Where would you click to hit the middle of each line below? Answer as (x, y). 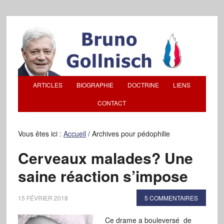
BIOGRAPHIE (95, 85)
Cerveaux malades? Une (105, 158)
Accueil (74, 133)
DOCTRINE (143, 85)
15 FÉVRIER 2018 (43, 198)
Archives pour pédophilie (130, 133)
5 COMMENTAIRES (171, 198)
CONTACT (112, 103)
